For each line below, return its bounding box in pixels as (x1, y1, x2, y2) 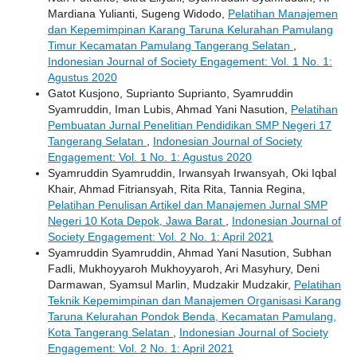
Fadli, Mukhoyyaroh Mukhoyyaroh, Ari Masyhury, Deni (48, 261, 320, 275)
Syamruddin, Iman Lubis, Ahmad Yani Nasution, (48, 102, 291, 116)
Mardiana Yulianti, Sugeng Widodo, (48, 6, 228, 20)
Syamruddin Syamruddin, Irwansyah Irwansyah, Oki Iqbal (48, 166, 336, 179)
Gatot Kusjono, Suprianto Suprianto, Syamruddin (48, 86, 293, 100)
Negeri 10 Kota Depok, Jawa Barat (48, 214, 226, 227)
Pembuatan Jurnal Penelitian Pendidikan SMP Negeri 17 (48, 118, 331, 131)
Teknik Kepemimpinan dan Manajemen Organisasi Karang (48, 293, 341, 307)
